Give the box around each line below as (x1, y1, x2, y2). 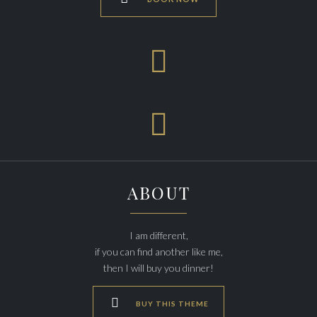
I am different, (129, 229, 188, 242)
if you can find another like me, (94, 246, 223, 258)
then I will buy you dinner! (103, 262, 214, 275)
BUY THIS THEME (136, 299, 209, 308)
